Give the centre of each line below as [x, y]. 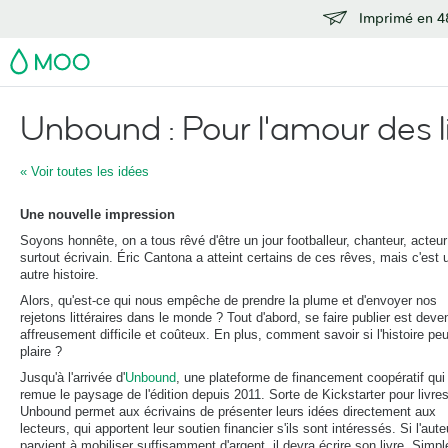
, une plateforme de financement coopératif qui [310, 377]
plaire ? [41, 351]
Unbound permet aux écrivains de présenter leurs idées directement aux [228, 411]
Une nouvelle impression [97, 214]
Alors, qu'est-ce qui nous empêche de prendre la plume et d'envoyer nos [228, 300]
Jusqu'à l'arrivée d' [72, 377]
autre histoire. [59, 274]
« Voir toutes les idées [84, 171]
